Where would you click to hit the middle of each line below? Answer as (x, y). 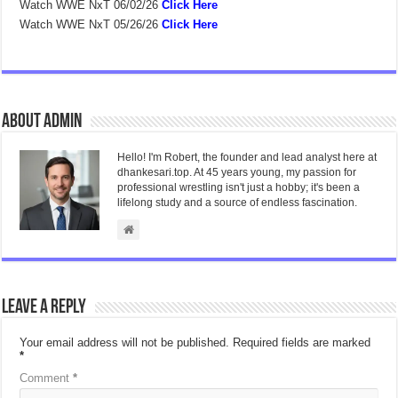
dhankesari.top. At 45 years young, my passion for (237, 173)
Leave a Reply (44, 308)
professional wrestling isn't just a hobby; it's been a (239, 188)
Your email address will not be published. (125, 343)
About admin (42, 123)
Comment (47, 378)
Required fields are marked (302, 343)
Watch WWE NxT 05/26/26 (89, 25)
